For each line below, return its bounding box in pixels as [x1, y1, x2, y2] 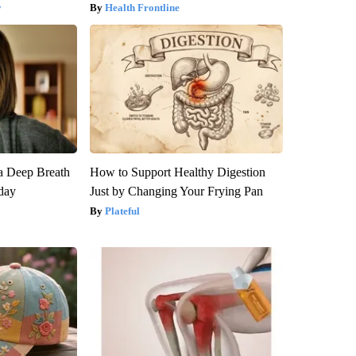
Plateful [104, 205, 140, 218]
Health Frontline [104, 2, 180, 14]
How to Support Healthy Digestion [89, 165, 265, 180]
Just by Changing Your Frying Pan [89, 184, 263, 199]
